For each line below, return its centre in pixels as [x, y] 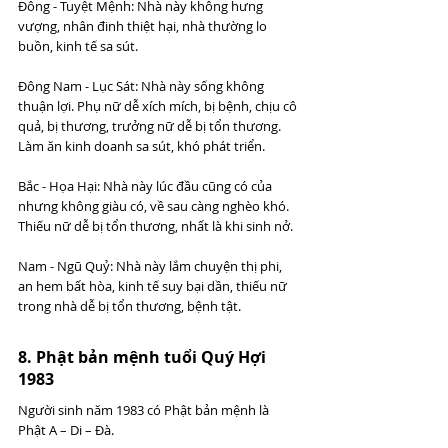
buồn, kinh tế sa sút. [78, 45]
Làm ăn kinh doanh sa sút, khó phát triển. [141, 145]
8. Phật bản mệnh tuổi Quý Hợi [144, 356]
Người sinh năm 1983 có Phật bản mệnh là [145, 409]
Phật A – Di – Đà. [66, 429]
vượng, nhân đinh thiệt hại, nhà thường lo [144, 25]
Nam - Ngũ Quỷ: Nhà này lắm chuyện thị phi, [151, 265]
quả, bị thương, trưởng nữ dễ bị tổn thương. [151, 125]
